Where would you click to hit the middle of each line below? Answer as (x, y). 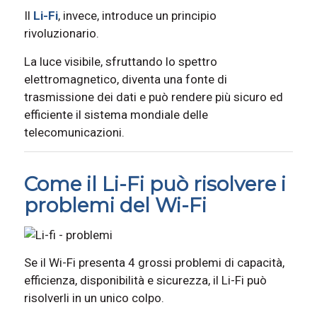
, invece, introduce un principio (137, 16)
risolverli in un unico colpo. (94, 298)
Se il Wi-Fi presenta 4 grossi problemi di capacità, (154, 263)
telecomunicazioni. (74, 132)
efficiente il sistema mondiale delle (116, 114)
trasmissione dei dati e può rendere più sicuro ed (153, 97)
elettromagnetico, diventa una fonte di (125, 79)
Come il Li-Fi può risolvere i (155, 184)
